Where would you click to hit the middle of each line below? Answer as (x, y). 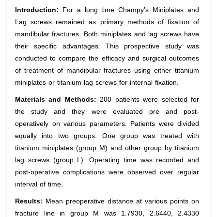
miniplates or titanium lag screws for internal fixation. (97, 82)
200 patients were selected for (148, 99)
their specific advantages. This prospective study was (107, 46)
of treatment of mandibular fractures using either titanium (107, 70)
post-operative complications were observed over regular (107, 172)
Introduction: (37, 10)
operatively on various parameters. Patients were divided (107, 124)
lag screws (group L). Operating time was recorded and (107, 160)
